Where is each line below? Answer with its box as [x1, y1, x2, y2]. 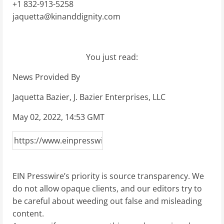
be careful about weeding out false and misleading [12, 195, 202, 206]
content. [12, 208, 44, 219]
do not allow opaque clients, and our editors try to [12, 183, 202, 194]
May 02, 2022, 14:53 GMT [12, 111, 104, 122]
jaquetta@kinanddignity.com [12, 11, 120, 22]
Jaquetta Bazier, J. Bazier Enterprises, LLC [12, 91, 165, 102]
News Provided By [12, 71, 80, 82]
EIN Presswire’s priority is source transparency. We [12, 170, 204, 181]
